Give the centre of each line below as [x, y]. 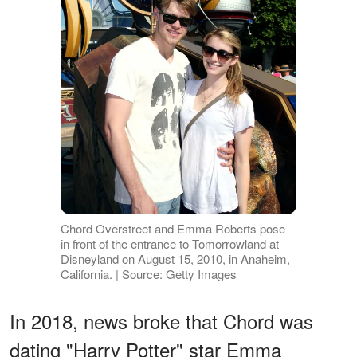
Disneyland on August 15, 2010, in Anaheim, [175, 258]
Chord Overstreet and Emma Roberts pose [173, 228]
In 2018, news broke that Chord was [161, 320]
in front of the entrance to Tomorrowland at [169, 243]
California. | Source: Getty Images [148, 273]
